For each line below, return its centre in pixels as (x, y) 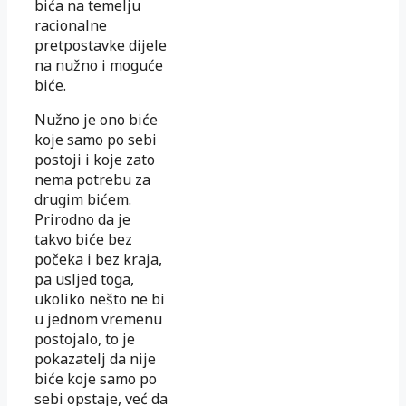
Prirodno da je (82, 220)
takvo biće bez (83, 240)
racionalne (71, 26)
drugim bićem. (83, 200)
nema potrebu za (92, 180)
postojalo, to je (85, 339)
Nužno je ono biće (96, 120)
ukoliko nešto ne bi (100, 300)
